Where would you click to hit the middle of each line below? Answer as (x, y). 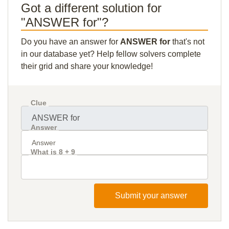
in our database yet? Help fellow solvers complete (111, 54)
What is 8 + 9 (53, 152)
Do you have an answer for (71, 42)
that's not (187, 42)
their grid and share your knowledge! (87, 66)
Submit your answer (151, 196)
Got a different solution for (91, 8)
